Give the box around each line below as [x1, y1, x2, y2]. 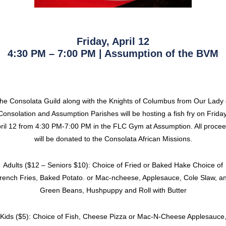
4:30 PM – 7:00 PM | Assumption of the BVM [8, 48, 218, 59]
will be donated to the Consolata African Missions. [34, 135, 192, 143]
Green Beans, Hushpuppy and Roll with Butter [39, 186, 187, 194]
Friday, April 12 [77, 36, 149, 47]
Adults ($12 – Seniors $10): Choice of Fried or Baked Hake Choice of [3, 161, 223, 169]
